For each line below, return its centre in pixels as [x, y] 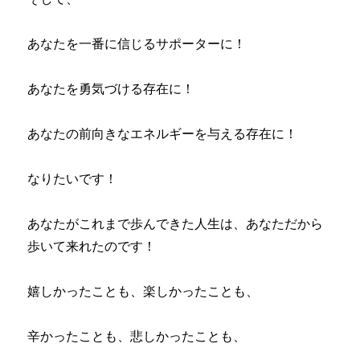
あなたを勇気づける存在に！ [111, 88]
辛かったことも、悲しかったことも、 [137, 335]
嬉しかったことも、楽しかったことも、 [143, 290]
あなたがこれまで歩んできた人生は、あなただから [176, 223]
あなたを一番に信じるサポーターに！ [137, 43]
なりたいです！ [73, 178]
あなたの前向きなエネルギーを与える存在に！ [163, 133]
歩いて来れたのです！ [92, 245]
